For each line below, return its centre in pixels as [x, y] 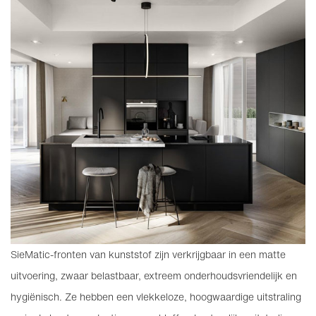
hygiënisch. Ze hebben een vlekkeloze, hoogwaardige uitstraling [156, 297]
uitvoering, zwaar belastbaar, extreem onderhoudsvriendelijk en [154, 275]
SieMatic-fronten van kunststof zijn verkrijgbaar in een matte [148, 254]
